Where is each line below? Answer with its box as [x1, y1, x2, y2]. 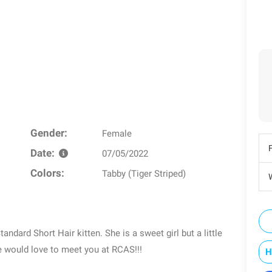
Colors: [30, 168, 64, 180]
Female [102, 128, 132, 140]
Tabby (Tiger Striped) [102, 168, 186, 180]
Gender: [30, 127, 67, 140]
